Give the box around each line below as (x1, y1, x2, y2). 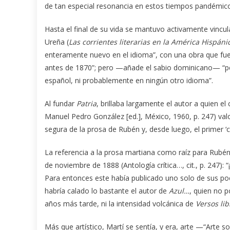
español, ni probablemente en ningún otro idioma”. (45, 75, 213, 85)
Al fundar (45, 98, 76, 108)
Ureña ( (45, 36, 69, 47)
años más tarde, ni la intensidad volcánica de (45, 198, 196, 208)
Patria (76, 98, 97, 108)
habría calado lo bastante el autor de (45, 185, 169, 196)
